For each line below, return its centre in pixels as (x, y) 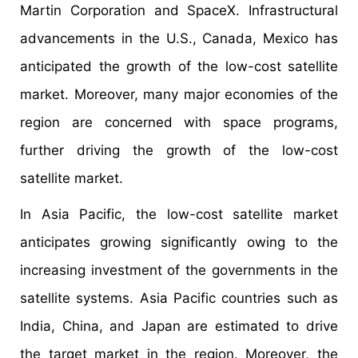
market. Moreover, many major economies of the (179, 95)
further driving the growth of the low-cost (179, 151)
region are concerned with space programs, (179, 123)
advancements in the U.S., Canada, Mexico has (179, 39)
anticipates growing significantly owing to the (179, 243)
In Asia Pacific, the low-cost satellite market (179, 215)
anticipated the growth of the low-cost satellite (179, 67)
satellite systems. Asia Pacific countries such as (179, 298)
